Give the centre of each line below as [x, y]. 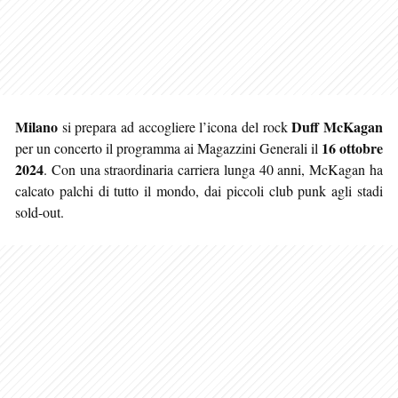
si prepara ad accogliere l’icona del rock [175, 126]
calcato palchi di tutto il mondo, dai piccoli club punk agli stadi [199, 190]
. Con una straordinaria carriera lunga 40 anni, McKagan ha [213, 169]
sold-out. [40, 211]
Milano [36, 126]
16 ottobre [352, 147]
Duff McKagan [338, 126]
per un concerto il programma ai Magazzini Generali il [168, 147]
